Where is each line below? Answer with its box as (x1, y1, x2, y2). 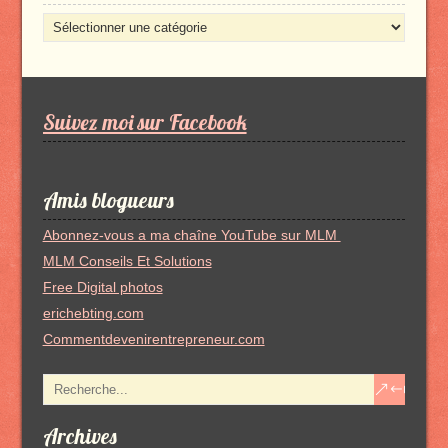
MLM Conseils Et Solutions (42, 252, 212, 269)
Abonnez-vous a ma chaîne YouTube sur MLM (42, 226, 341, 243)
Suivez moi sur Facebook (42, 108, 247, 135)
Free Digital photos (42, 278, 163, 295)
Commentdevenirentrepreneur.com (42, 330, 265, 347)
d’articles (41, 60, 98, 77)
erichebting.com (42, 304, 144, 321)
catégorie (41, 36, 101, 53)
